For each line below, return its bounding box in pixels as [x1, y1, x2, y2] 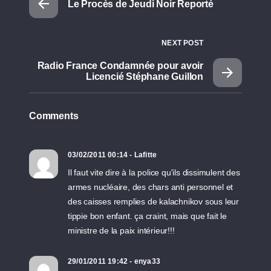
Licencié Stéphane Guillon [85, 71, 203, 82]
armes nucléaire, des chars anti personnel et [68, 182, 233, 192]
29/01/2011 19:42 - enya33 [68, 257, 160, 266]
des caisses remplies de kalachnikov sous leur [68, 197, 240, 206]
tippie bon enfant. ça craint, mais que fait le [68, 211, 227, 221]
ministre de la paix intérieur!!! [68, 226, 175, 235]
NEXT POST [162, 39, 203, 47]
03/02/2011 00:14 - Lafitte [68, 151, 157, 159]
